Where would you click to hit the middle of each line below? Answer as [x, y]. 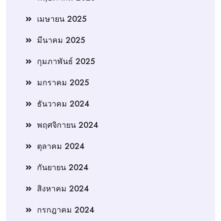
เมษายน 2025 [62, 19]
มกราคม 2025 [63, 82]
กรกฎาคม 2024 [66, 210]
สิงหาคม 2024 [63, 188]
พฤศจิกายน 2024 [68, 125]
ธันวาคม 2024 [63, 104]
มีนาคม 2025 [61, 40]
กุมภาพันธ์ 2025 [66, 61]
